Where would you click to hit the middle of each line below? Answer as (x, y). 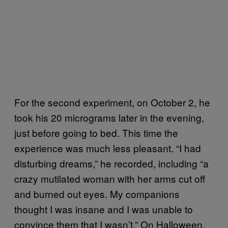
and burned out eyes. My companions (97, 194)
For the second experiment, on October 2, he (112, 102)
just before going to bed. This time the (96, 133)
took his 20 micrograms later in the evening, (109, 118)
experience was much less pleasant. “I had (108, 148)
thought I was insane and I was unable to (104, 209)
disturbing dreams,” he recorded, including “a (111, 163)
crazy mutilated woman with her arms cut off (110, 179)
